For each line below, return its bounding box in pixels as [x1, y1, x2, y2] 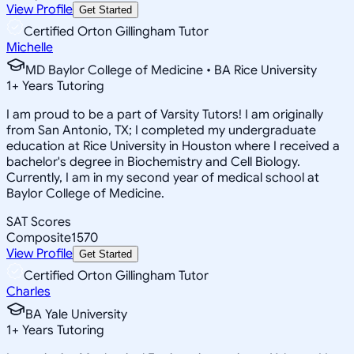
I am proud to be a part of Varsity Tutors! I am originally [6, 106, 323, 122]
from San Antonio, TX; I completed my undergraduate [6, 122, 316, 138]
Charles [6, 283, 51, 299]
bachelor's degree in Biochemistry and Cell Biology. [6, 153, 300, 170]
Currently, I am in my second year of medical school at [6, 169, 319, 186]
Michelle [6, 39, 53, 55]
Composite [6, 229, 71, 246]
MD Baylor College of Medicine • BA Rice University [25, 62, 317, 78]
